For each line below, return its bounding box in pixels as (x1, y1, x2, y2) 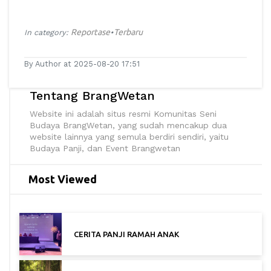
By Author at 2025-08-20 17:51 (24, 59, 140, 68)
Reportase (71, 27, 110, 37)
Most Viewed (28, 172, 97, 185)
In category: (24, 27, 71, 37)
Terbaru (114, 27, 143, 37)
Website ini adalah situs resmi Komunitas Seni (30, 108, 217, 119)
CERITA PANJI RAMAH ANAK (74, 229, 179, 238)
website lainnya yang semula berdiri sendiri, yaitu (30, 131, 229, 142)
